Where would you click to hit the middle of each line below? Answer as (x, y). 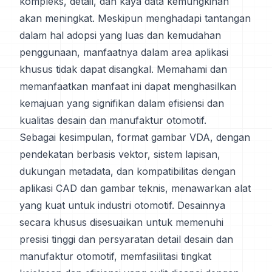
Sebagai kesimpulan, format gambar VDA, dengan (135, 137)
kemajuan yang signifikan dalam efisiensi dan (122, 103)
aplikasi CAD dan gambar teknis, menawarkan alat (135, 188)
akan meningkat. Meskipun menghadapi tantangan (135, 18)
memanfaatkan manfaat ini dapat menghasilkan (128, 86)
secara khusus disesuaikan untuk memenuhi (121, 222)
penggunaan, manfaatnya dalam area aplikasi (124, 52)
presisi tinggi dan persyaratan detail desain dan (126, 239)
